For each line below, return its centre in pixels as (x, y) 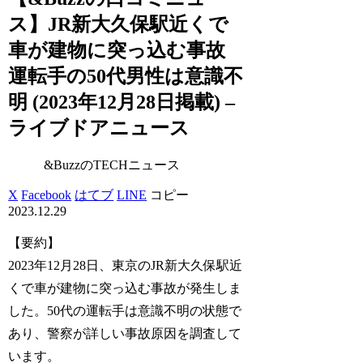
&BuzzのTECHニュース (112, 164)
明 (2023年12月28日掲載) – (122, 102)
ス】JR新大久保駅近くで (119, 24)
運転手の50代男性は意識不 (126, 76)
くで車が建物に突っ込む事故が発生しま (125, 288)
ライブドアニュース (99, 128)
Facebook (47, 194)
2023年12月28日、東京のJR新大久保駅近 (126, 265)
